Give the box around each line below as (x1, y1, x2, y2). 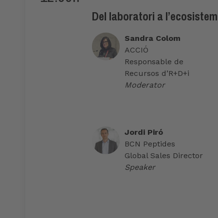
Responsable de (125, 57, 183, 67)
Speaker (125, 163, 155, 172)
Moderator (125, 80, 165, 90)
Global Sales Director (125, 151, 203, 161)
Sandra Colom (125, 34, 181, 43)
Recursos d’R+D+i (125, 69, 189, 78)
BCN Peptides (125, 139, 175, 149)
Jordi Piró (125, 127, 163, 137)
